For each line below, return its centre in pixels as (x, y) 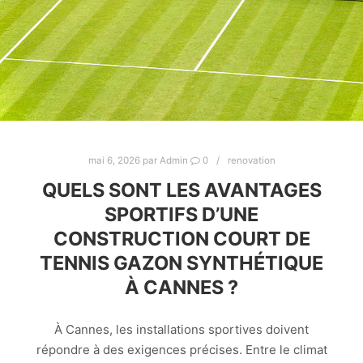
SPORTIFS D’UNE (181, 214)
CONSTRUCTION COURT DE (181, 238)
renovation (251, 161)
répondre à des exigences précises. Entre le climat (181, 350)
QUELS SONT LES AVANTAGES (181, 190)
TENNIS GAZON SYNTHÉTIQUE (181, 263)
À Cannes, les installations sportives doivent (181, 330)
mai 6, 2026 (114, 161)
